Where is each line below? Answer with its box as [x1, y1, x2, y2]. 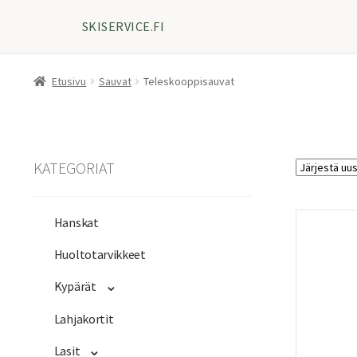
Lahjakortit [53, 311, 114, 328]
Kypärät [53, 278, 96, 295]
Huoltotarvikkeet [53, 246, 146, 263]
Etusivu [52, 73, 87, 88]
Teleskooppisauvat [143, 73, 234, 88]
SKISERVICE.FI [82, 18, 165, 34]
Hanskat [53, 214, 99, 231]
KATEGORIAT [33, 157, 115, 178]
